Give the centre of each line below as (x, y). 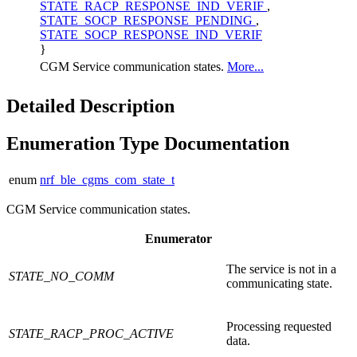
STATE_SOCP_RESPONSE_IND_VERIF (151, 34)
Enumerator (178, 238)
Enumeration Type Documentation (148, 143)
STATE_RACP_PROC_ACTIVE (91, 333)
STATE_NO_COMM (61, 276)
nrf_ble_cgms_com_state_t (107, 179)
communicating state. (279, 283)
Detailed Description (90, 106)
